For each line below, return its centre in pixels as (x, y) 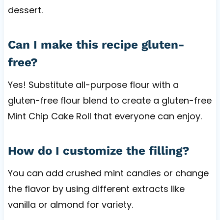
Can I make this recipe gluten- (96, 44)
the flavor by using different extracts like (96, 189)
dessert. (25, 10)
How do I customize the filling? (98, 151)
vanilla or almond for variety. (70, 204)
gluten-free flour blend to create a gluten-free (110, 100)
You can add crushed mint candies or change (108, 173)
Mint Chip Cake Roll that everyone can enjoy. (105, 116)
